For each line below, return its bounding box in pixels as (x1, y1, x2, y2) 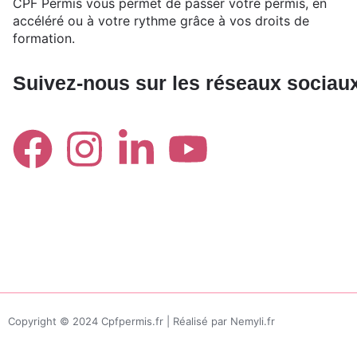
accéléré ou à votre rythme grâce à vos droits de (13, 13, 309, 29)
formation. (13, 30, 75, 47)
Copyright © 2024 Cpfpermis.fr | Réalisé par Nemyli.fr (8, 315, 275, 328)
